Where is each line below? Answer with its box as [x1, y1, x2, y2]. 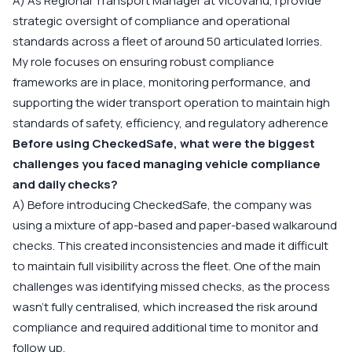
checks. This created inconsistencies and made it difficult [13, 237, 328, 254]
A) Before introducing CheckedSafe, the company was [13, 196, 312, 213]
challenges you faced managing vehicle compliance [13, 156, 321, 172]
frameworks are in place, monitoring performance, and [13, 74, 310, 90]
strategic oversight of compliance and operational [13, 13, 290, 29]
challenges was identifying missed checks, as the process [13, 278, 330, 295]
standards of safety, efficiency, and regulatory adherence [13, 115, 328, 131]
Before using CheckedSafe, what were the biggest [13, 135, 315, 152]
